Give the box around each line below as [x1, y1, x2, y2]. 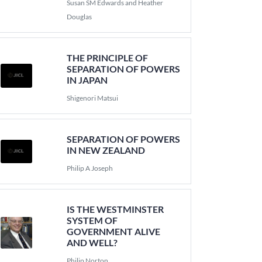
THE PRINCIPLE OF [67, 52, 149, 63]
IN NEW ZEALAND [67, 144, 146, 156]
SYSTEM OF [67, 215, 118, 226]
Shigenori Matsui [67, 94, 119, 102]
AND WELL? [67, 237, 118, 248]
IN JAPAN [67, 74, 108, 85]
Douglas [67, 12, 92, 21]
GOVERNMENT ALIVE [67, 226, 161, 237]
